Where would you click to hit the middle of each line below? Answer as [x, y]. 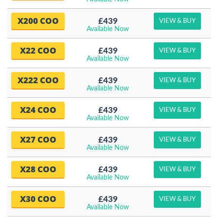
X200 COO [38, 21]
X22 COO [38, 50]
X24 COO [38, 110]
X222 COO [38, 80]
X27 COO [38, 139]
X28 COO [38, 169]
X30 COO [38, 199]
